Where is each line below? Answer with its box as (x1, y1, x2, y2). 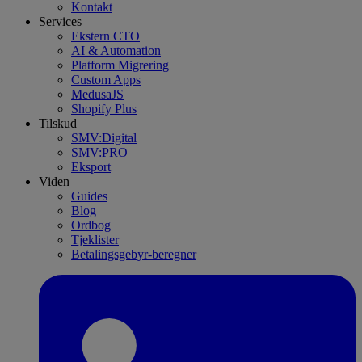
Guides (71, 189, 107, 204)
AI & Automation (71, 44, 161, 58)
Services (39, 15, 82, 29)
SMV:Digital (71, 131, 137, 145)
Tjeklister (71, 233, 119, 247)
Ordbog (71, 218, 111, 233)
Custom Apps (71, 73, 141, 87)
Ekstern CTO (71, 29, 140, 44)
